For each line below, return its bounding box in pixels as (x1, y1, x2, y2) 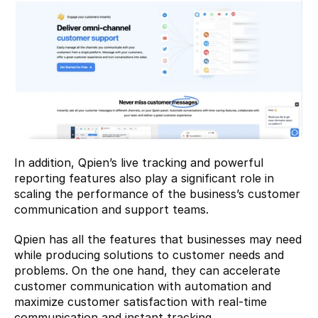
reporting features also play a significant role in (14, 171, 274, 186)
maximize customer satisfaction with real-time (14, 295, 267, 309)
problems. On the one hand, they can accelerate (14, 263, 280, 278)
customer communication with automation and (14, 279, 271, 294)
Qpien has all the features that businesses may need (14, 232, 302, 247)
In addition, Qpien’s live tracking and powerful (14, 155, 263, 170)
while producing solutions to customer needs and (14, 248, 284, 263)
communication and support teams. (14, 202, 209, 217)
